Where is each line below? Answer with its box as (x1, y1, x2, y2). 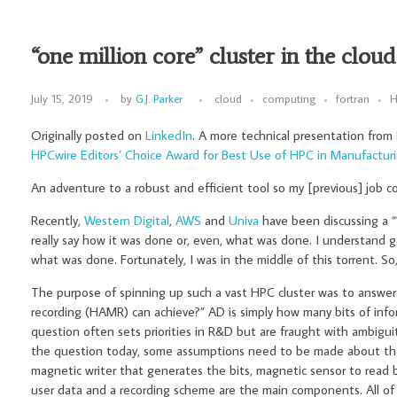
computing (262, 90, 315, 107)
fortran (336, 90, 370, 107)
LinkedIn (145, 126, 192, 144)
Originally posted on (31, 126, 145, 144)
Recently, (31, 211, 84, 229)
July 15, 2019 (31, 90, 93, 107)
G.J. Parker (136, 90, 183, 107)
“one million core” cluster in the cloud (31, 41, 395, 70)
